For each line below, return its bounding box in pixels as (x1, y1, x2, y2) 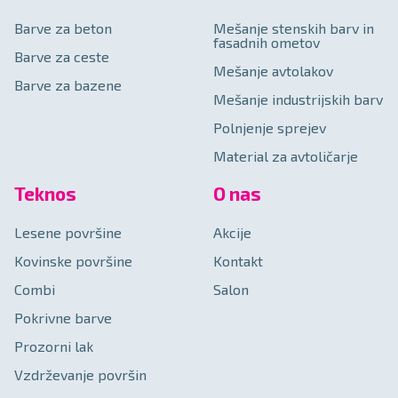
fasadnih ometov (213, 33, 320, 51)
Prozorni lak (14, 338, 93, 355)
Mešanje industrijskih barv (213, 90, 383, 107)
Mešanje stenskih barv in (213, 19, 374, 36)
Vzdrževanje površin (14, 366, 147, 384)
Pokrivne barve (14, 309, 112, 327)
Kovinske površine (14, 252, 132, 270)
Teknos (14, 181, 76, 204)
